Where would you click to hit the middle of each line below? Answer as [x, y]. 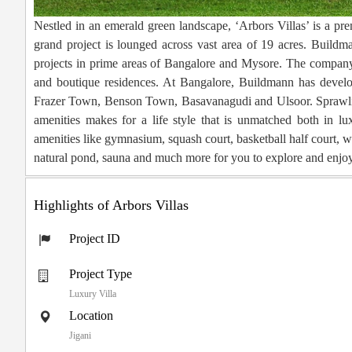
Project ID [95, 239]
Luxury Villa [93, 294]
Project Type [101, 274]
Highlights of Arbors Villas [111, 205]
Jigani [80, 336]
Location [91, 316]
